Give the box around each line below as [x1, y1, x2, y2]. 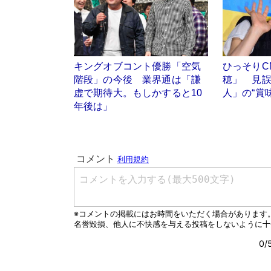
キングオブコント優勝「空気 [74, 61, 201, 72]
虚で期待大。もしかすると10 [74, 88, 203, 99]
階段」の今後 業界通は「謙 [74, 74, 201, 85]
